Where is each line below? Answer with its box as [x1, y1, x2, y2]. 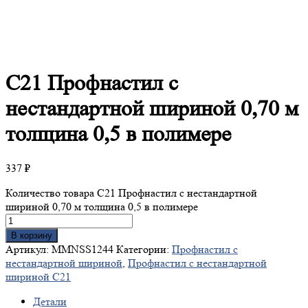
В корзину [11, 230, 52, 241]
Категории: [116, 243, 172, 256]
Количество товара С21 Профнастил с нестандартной [5, 186, 257, 200]
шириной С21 [5, 270, 71, 284]
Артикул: [5, 243, 52, 256]
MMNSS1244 [52, 243, 113, 256]
